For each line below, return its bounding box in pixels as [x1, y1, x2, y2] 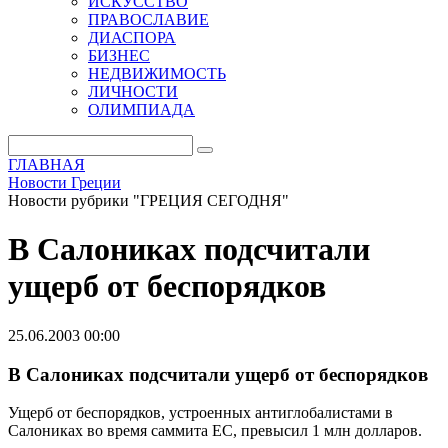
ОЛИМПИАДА [88, 101, 195, 118]
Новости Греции [8, 174, 121, 191]
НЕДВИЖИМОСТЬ [88, 65, 226, 82]
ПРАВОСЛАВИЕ [88, 11, 209, 28]
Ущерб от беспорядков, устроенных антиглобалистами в [8, 404, 393, 422]
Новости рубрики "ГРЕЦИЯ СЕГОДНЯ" [8, 192, 289, 209]
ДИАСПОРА [88, 29, 176, 46]
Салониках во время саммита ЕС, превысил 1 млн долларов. [8, 422, 422, 440]
